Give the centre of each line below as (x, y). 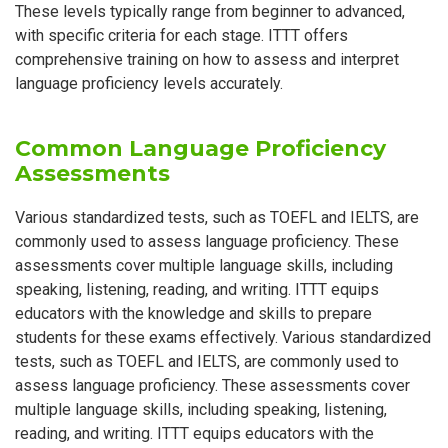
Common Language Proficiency (200, 149)
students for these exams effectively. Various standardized (223, 338)
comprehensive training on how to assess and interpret (207, 60)
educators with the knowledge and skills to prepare (193, 314)
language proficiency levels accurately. (149, 84)
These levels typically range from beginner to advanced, (210, 12)
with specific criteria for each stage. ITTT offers (181, 36)
